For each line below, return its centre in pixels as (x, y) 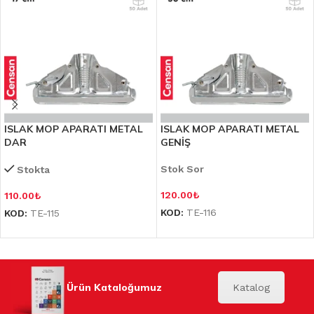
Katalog (251, 288)
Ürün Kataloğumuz (114, 288)
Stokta (34, 170)
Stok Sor (182, 169)
